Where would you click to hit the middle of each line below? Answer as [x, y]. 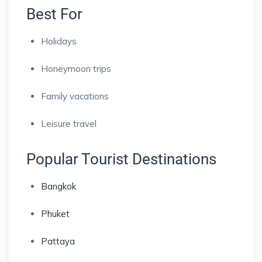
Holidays [59, 41]
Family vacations [75, 96]
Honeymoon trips [76, 68]
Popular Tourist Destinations [121, 159]
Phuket [55, 213]
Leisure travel [69, 123]
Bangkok [58, 186]
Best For [54, 14]
